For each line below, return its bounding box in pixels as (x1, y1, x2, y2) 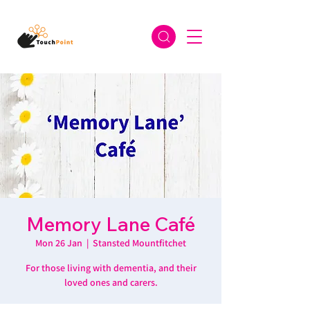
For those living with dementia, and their (25, 262, 197, 274)
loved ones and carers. (64, 276, 158, 289)
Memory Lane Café (26, 212, 195, 236)
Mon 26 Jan (35, 237, 82, 249)
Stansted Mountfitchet (93, 237, 186, 249)
